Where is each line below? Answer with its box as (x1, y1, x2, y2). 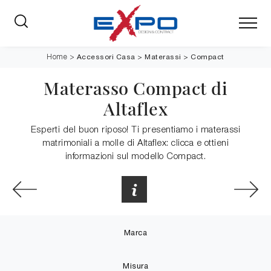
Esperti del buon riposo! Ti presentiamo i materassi (30, 126, 241, 134)
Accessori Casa (76, 53, 135, 61)
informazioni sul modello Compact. (65, 152, 206, 161)
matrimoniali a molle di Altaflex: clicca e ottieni (42, 139, 229, 148)
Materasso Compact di (44, 76, 227, 99)
